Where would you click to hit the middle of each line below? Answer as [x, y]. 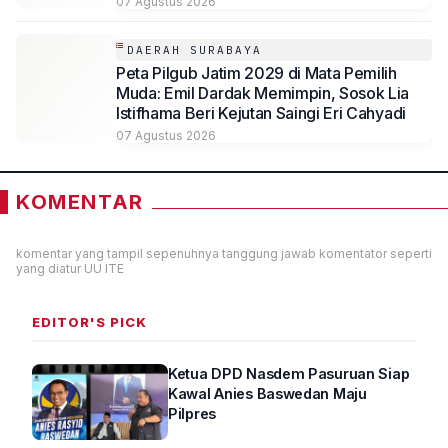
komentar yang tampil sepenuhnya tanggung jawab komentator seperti [224, 254]
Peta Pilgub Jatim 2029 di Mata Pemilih [256, 73]
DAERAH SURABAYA [194, 50]
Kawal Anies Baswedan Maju [267, 394]
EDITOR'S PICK [89, 322]
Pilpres [192, 414]
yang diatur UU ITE [70, 269]
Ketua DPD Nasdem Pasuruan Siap [289, 374]
